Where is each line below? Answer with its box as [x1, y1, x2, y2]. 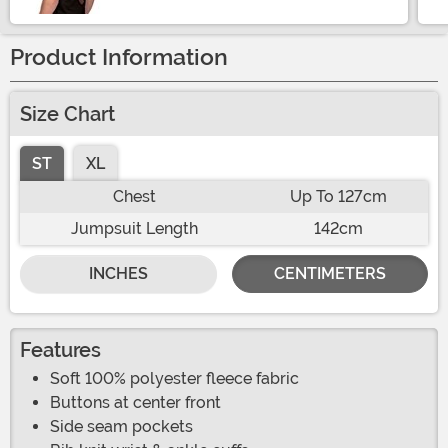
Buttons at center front [50, 393, 221, 413]
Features [20, 338, 101, 363]
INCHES [88, 264, 148, 284]
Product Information [10, 44, 228, 72]
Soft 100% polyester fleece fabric [50, 369, 299, 389]
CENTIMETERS [273, 264, 386, 284]
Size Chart [20, 102, 115, 127]
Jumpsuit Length [71, 219, 198, 239]
